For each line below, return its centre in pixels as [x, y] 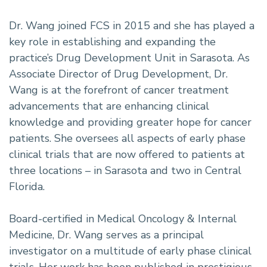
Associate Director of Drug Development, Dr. [118, 74]
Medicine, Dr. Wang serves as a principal [106, 235]
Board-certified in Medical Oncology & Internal [123, 218]
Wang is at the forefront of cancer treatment [119, 90]
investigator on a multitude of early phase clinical [130, 251]
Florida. [27, 186]
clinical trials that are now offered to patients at [127, 154]
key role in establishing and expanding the [112, 41]
